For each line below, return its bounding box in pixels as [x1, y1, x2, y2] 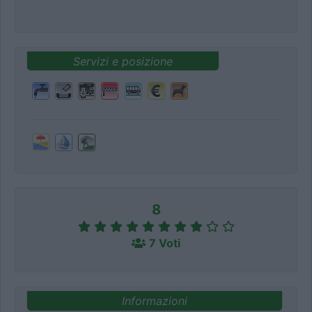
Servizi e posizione [72, 54, 173, 68]
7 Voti [149, 236, 180, 251]
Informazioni [122, 293, 187, 308]
